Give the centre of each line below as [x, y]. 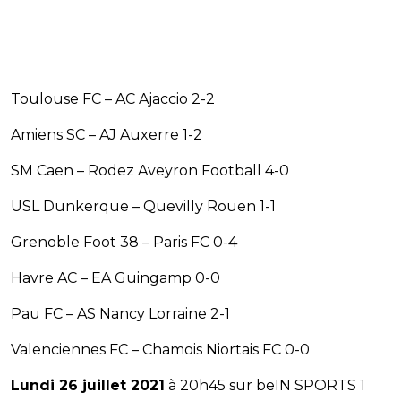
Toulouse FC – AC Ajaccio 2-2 [113, 99]
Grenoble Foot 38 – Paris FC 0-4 [124, 243]
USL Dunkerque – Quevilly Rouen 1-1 [143, 207]
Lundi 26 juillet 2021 [88, 386]
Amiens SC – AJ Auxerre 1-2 [107, 135]
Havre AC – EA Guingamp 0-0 [115, 278]
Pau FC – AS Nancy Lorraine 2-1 [120, 314]
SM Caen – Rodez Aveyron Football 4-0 [150, 171]
